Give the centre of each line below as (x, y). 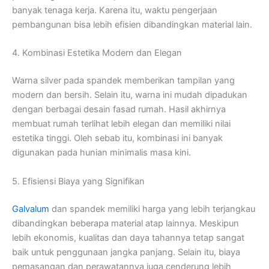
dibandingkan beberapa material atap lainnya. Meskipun (125, 223)
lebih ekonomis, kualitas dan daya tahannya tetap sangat (128, 237)
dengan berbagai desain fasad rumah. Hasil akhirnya (119, 110)
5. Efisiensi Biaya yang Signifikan (78, 181)
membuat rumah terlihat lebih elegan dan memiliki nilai (121, 124)
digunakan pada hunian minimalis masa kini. (101, 153)
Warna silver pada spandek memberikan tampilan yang (123, 81)
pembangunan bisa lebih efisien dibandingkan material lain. (132, 25)
